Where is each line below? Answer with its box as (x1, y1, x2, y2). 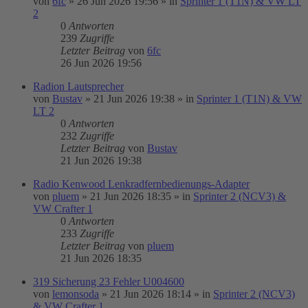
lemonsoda (52, 288, 99, 300)
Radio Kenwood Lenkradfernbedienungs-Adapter (33, 178, 250, 190)
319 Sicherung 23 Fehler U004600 (33, 276, 184, 287)
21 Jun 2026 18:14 (110, 288, 191, 300)
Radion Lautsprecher (33, 80, 124, 92)
